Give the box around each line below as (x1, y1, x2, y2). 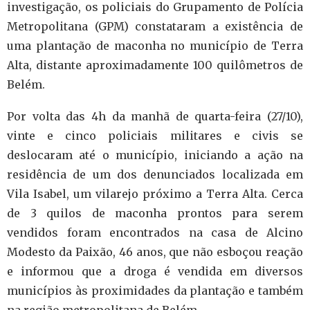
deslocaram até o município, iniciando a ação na (7, 148, 303, 162)
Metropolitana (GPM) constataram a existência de (7, 19, 303, 33)
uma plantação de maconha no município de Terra (7, 39, 303, 53)
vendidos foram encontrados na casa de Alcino (7, 226, 303, 239)
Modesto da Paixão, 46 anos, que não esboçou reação (7, 245, 303, 259)
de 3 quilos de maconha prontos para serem (7, 206, 303, 220)
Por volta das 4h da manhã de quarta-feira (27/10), (7, 109, 303, 123)
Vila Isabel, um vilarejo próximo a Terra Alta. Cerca (7, 187, 303, 201)
